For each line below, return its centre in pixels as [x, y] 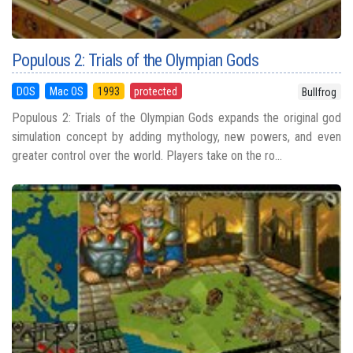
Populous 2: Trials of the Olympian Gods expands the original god [176, 117]
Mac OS [66, 91]
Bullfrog [320, 92]
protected [156, 91]
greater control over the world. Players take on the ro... [147, 155]
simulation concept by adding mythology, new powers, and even [176, 136]
